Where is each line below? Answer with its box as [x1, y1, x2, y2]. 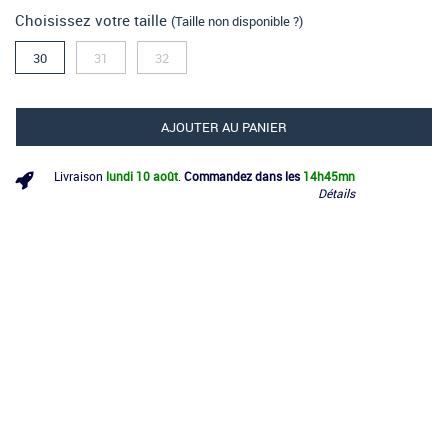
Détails [318, 184, 355, 201]
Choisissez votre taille [15, 9, 171, 30]
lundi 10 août [106, 167, 178, 184]
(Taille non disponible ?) [171, 11, 303, 30]
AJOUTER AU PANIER [161, 117, 287, 136]
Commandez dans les [184, 167, 300, 184]
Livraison [54, 167, 106, 184]
